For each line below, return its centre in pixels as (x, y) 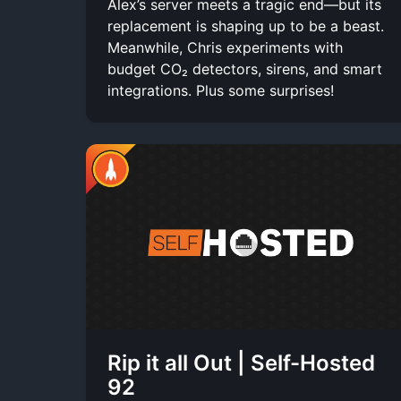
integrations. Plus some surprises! (221, 90)
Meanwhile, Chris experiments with (225, 47)
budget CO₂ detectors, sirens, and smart (245, 68)
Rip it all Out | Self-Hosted (241, 363)
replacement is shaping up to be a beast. (246, 26)
